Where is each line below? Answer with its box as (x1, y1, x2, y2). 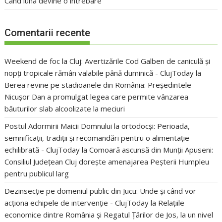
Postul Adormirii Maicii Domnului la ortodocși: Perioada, (4, 120, 190, 131)
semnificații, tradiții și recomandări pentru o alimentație (4, 132, 190, 143)
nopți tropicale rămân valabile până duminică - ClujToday (4, 67, 194, 78)
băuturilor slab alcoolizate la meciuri (4, 103, 125, 113)
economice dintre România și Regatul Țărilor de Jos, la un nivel (4, 209, 214, 220)
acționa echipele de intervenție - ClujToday (4, 197, 149, 208)
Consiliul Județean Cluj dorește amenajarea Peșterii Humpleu (4, 156, 210, 166)
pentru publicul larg (4, 168, 69, 178)
